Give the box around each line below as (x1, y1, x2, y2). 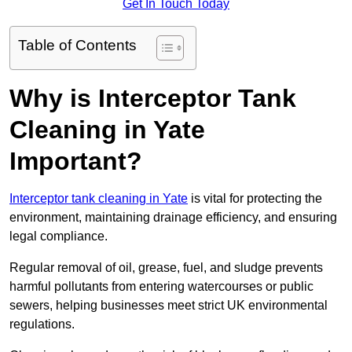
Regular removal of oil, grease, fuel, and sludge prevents (9, 261, 323, 275)
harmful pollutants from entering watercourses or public (9, 280, 313, 294)
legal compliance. (9, 229, 108, 244)
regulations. (9, 317, 75, 332)
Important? (9, 147, 142, 176)
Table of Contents (18, 37, 137, 54)
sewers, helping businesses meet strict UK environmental (9, 299, 328, 313)
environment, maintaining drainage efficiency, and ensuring (9, 211, 337, 225)
